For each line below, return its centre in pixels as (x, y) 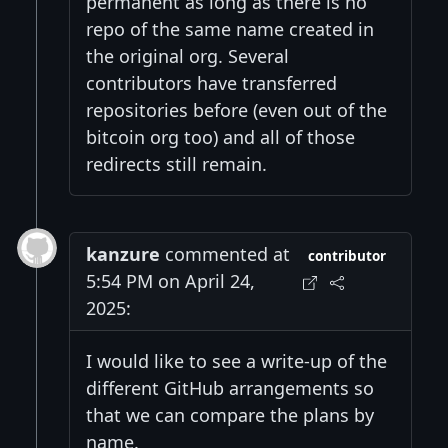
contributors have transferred (211, 82)
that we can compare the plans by (230, 414)
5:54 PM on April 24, (170, 280)
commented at (225, 253)
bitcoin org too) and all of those (220, 136)
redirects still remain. (176, 163)
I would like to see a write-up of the (236, 360)
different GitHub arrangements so (230, 387)
